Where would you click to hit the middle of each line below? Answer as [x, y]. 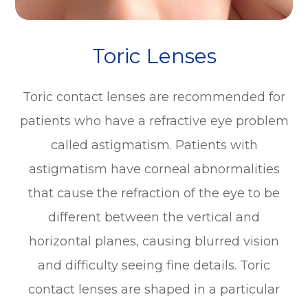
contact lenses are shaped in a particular [154, 289]
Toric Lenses [154, 56]
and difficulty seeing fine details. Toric [154, 265]
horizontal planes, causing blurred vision [154, 241]
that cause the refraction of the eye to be [154, 193]
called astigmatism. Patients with [154, 145]
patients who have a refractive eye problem [154, 121]
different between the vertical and [154, 217]
